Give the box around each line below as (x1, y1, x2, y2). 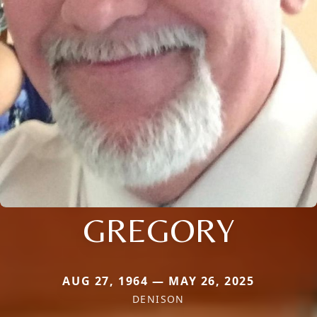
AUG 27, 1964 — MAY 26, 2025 (62, 272, 255, 289)
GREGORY (82, 209, 235, 250)
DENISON (132, 292, 185, 306)
